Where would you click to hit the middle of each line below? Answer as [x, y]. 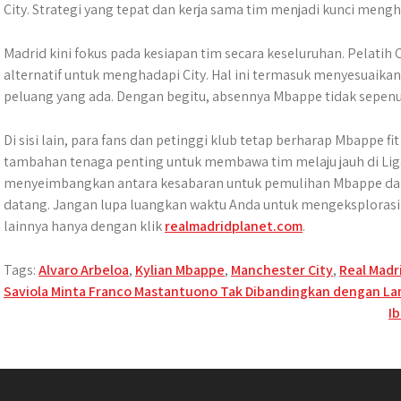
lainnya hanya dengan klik [84, 226]
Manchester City [282, 270]
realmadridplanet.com [234, 226]
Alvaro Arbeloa [84, 270]
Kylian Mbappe [180, 270]
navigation [84, 331]
